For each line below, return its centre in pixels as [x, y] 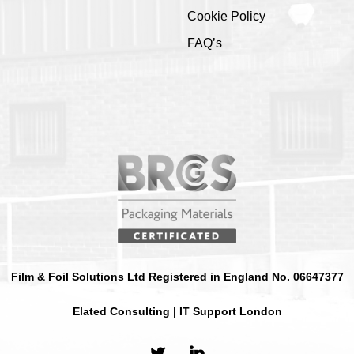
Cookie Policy [226, 16]
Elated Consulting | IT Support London [177, 312]
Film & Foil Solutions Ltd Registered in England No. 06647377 [177, 277]
